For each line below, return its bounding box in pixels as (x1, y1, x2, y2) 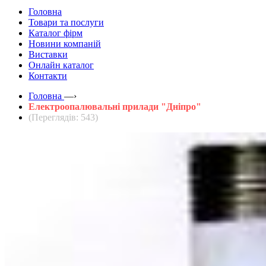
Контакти (28, 70, 67, 81)
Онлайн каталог (28, 59, 94, 70)
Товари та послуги (28, 17, 104, 27)
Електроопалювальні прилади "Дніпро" (28, 101, 201, 112)
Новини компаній (28, 38, 101, 49)
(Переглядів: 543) (28, 112, 98, 122)
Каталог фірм (28, 27, 83, 38)
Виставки (28, 49, 68, 59)
